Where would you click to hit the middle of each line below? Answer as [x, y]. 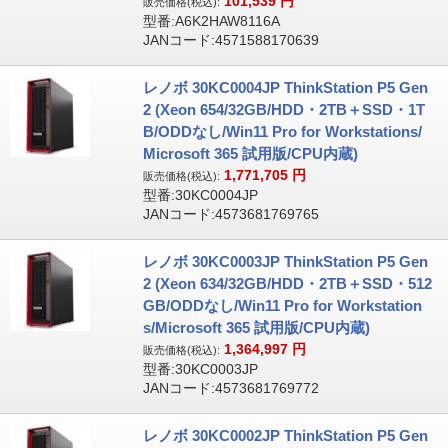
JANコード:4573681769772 [230, 388]
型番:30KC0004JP [200, 195]
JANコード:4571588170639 [230, 40]
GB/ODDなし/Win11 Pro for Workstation [282, 305]
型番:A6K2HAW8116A [211, 21]
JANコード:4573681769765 [230, 214]
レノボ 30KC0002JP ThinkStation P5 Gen [285, 435]
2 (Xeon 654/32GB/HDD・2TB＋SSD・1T [283, 109]
